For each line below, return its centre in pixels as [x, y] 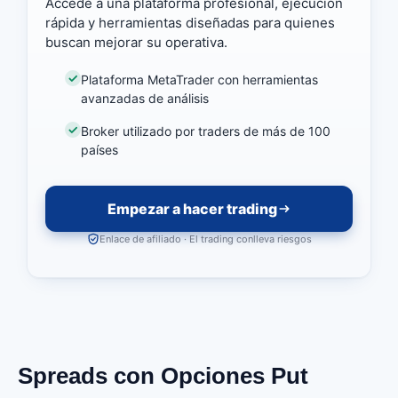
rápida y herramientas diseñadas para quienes [190, 22]
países [100, 149]
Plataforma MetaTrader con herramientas [200, 80]
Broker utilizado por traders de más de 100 [206, 131]
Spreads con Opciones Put [163, 376]
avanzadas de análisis [145, 99]
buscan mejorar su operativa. [136, 42]
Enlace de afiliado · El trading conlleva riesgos [205, 239]
